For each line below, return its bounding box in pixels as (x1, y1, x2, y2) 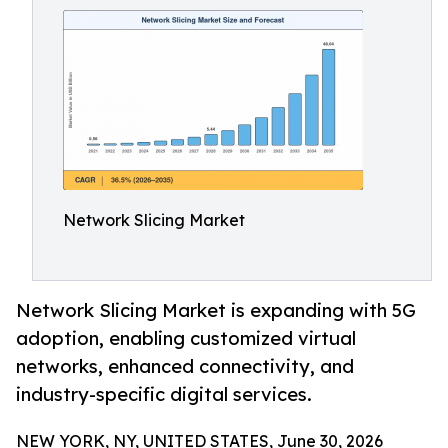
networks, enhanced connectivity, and (16, 355, 354, 378)
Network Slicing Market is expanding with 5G (16, 299, 416, 322)
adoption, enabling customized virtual (16, 327, 356, 350)
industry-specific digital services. (16, 383, 312, 406)
